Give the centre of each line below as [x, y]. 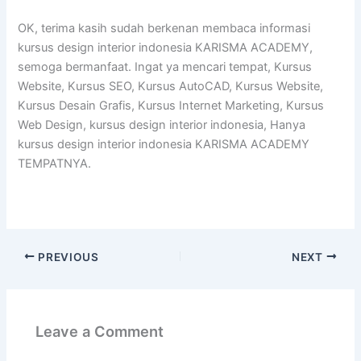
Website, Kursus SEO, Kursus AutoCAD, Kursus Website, [171, 87]
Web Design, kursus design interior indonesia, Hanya [162, 125]
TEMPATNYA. [55, 164]
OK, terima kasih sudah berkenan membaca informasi [164, 29]
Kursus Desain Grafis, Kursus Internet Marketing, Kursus [171, 106]
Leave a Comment [100, 331]
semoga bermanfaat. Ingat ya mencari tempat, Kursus [165, 67]
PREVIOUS [67, 257]
